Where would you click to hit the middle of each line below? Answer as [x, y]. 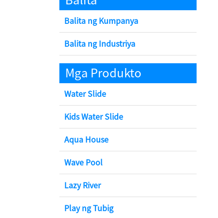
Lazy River [82, 185]
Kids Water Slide [94, 117]
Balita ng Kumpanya [101, 21]
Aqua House [86, 140]
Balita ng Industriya [100, 44]
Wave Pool [83, 163]
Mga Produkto [103, 73]
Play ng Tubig [89, 208]
